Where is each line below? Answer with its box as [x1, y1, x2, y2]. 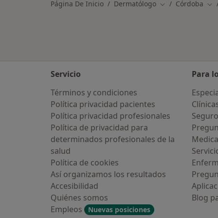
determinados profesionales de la [51, 134, 175, 145]
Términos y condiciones [51, 87, 137, 98]
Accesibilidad [51, 181, 98, 191]
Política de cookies [51, 157, 119, 168]
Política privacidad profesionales [51, 110, 170, 121]
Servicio [51, 69, 81, 79]
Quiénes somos [51, 192, 108, 203]
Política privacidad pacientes [51, 99, 155, 109]
